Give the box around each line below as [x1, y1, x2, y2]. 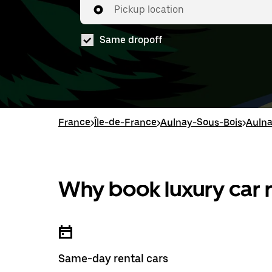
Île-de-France [94, 117, 157, 128]
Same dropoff [100, 34, 162, 46]
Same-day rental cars [58, 252, 168, 265]
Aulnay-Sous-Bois [160, 117, 242, 128]
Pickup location [114, 4, 184, 15]
